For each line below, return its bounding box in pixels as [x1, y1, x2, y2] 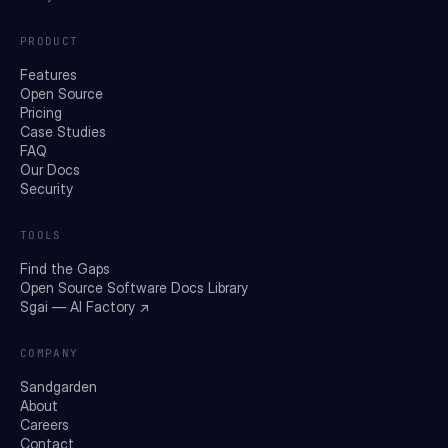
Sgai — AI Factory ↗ [20, 297, 149, 315]
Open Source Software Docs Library [20, 278, 248, 296]
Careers [20, 415, 69, 433]
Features [20, 65, 77, 83]
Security [20, 179, 73, 197]
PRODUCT [20, 33, 79, 48]
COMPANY [20, 345, 79, 360]
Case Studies [20, 122, 106, 140]
